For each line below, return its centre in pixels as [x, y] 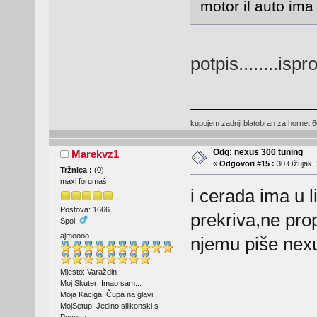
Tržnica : [77, 169]
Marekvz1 [96, 154]
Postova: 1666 [85, 210]
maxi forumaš [83, 181]
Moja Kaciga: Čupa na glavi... [109, 295]
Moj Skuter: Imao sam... [100, 283]
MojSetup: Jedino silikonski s [109, 306]
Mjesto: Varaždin [88, 272]
